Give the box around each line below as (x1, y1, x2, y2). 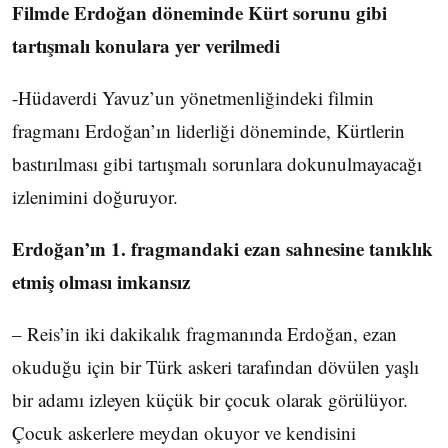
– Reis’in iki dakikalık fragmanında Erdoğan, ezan (12, 321, 397, 346)
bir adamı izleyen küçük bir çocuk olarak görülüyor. (12, 387, 408, 412)
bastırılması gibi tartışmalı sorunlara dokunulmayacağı (12, 151, 422, 176)
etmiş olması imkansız (12, 268, 190, 295)
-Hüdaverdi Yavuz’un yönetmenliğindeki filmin (12, 85, 374, 110)
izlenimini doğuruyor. (12, 184, 178, 209)
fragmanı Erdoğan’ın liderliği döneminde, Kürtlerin (12, 118, 405, 143)
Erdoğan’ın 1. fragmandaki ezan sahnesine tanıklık (12, 235, 433, 262)
